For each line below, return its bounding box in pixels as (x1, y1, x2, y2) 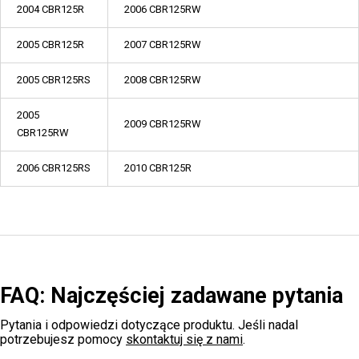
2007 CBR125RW (124, 38, 201, 50)
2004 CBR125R (17, 3, 84, 15)
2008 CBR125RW (124, 74, 201, 86)
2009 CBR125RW (124, 118, 201, 130)
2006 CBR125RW (124, 3, 201, 15)
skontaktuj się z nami (126, 332, 243, 347)
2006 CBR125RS (17, 162, 91, 174)
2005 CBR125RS (17, 74, 91, 86)
